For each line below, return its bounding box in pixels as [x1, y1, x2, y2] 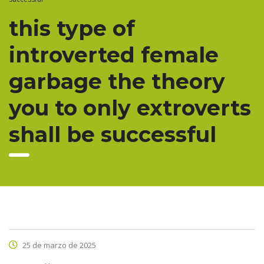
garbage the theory [9, 68, 225, 95]
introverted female [9, 42, 219, 68]
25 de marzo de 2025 [21, 240, 96, 251]
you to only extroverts [9, 95, 251, 121]
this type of [9, 15, 135, 42]
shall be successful [9, 121, 216, 148]
